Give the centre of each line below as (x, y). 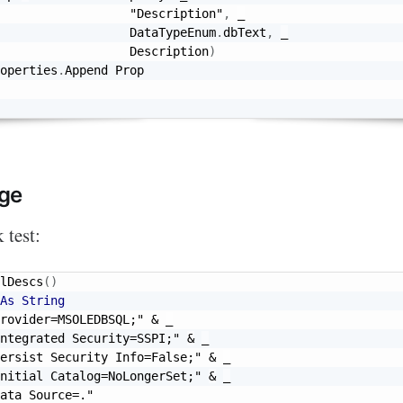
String (43, 300)
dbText (245, 32)
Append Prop (104, 70)
